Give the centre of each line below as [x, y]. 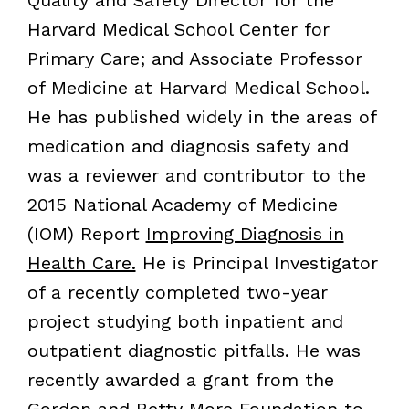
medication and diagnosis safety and [188, 147]
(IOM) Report [86, 234]
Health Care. [81, 263]
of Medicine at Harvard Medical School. [198, 88]
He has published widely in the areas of [201, 117]
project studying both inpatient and [185, 322]
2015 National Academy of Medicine [182, 205]
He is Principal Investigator [257, 263]
